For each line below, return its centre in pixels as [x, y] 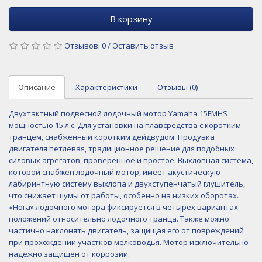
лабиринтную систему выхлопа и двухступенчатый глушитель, [127, 183]
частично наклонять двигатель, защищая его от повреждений [126, 230]
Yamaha [184, 113]
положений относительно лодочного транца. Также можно [119, 218]
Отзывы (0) [177, 87]
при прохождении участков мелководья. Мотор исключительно [129, 242]
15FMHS [213, 113]
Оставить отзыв [143, 45]
